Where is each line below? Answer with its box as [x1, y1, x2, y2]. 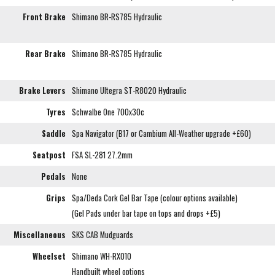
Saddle [42, 127, 66, 139]
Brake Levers [19, 84, 66, 96]
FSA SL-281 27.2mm [72, 149, 133, 161]
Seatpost [33, 149, 66, 161]
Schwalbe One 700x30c [72, 106, 144, 118]
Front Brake [23, 10, 66, 23]
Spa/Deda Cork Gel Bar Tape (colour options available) [72, 192, 238, 204]
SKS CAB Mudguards [72, 228, 133, 241]
